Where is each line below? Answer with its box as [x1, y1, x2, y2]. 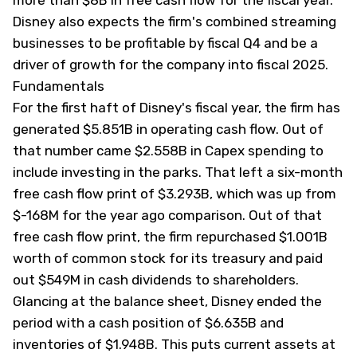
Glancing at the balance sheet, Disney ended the [13, 293, 322, 309]
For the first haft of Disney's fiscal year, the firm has [13, 100, 340, 116]
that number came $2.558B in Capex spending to [13, 143, 324, 159]
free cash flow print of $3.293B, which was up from [13, 186, 336, 202]
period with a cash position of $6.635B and [13, 315, 284, 331]
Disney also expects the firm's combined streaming [13, 14, 336, 29]
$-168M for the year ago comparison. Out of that [13, 207, 322, 223]
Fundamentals [13, 78, 104, 94]
